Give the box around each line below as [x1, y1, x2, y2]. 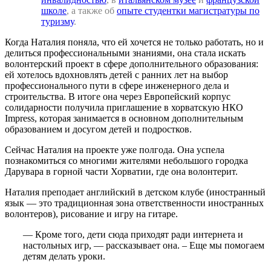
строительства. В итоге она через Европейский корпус [5, 91, 230, 102]
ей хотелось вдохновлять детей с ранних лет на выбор [5, 69, 228, 80]
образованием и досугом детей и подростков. [5, 123, 192, 134]
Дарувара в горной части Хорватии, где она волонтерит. [5, 166, 238, 177]
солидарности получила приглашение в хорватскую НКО [5, 102, 243, 113]
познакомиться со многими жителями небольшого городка [5, 155, 248, 166]
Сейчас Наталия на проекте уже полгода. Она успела [5, 144, 224, 155]
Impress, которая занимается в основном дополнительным [5, 113, 243, 123]
